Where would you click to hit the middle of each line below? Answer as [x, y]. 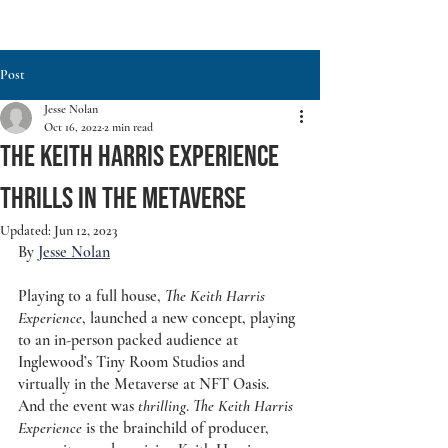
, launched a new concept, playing [190, 318]
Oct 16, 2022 [73, 127]
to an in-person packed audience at [130, 340]
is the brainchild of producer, [177, 428]
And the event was [78, 406]
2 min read [128, 127]
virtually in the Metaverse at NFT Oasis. [145, 384]
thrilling [162, 406]
